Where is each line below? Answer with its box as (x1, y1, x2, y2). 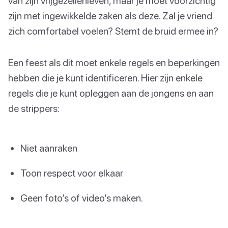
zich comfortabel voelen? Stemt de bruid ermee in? (8, 24, 218, 37)
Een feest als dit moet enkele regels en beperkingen (8, 56, 220, 68)
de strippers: (8, 102, 60, 114)
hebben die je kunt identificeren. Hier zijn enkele (8, 71, 203, 83)
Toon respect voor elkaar (20, 167, 123, 179)
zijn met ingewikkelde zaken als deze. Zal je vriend (8, 9, 212, 21)
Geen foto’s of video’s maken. (20, 192, 143, 204)
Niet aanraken (20, 141, 77, 154)
